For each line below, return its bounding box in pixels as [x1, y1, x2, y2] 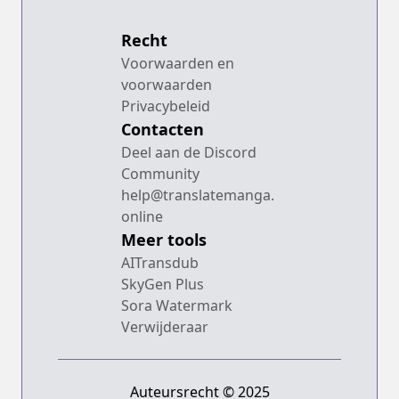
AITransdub [121, 253, 199, 273]
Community [121, 164, 199, 183]
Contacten [121, 118, 204, 140]
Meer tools [121, 229, 207, 250]
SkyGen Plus [121, 274, 204, 294]
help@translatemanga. [121, 185, 274, 205]
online [121, 207, 163, 226]
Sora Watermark [121, 296, 232, 315]
